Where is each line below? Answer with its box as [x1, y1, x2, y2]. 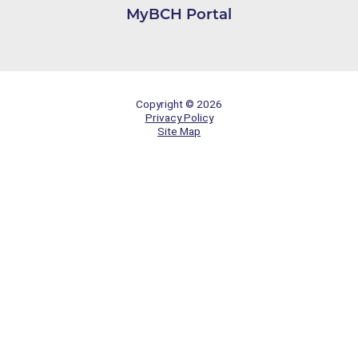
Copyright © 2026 [136, 97, 222, 110]
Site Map [157, 124, 201, 137]
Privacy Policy [145, 110, 213, 124]
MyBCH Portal [126, 4, 232, 23]
